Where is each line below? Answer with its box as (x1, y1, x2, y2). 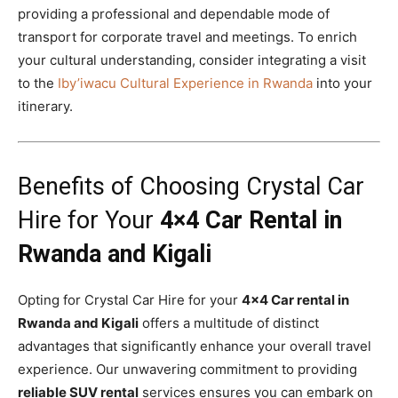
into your (313, 74, 372, 92)
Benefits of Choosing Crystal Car (18, 171, 364, 201)
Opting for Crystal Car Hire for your (18, 291, 242, 308)
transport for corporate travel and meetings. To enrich (18, 28, 357, 45)
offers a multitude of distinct (139, 314, 319, 331)
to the (18, 74, 58, 92)
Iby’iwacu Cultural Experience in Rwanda (58, 74, 313, 92)
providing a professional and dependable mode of (18, 4, 330, 22)
